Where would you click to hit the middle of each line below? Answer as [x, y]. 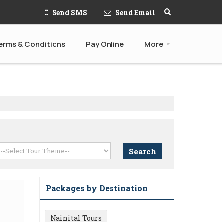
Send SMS [70, 13]
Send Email [135, 13]
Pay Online [105, 44]
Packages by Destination [97, 188]
